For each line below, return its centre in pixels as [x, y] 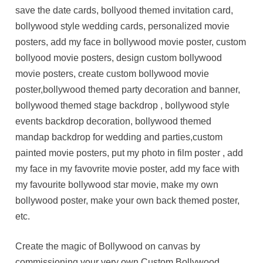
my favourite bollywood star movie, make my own [117, 184]
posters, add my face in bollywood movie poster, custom [131, 42]
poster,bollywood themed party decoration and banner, [128, 89]
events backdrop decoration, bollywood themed [114, 121]
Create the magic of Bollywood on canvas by [108, 246]
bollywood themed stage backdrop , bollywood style [123, 105]
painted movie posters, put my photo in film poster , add [129, 153]
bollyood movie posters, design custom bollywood [119, 58]
